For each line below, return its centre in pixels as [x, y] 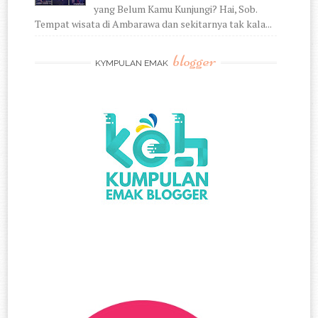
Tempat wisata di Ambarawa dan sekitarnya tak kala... [154, 24]
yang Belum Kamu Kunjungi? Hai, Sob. [175, 9]
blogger [194, 61]
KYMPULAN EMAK [132, 64]
